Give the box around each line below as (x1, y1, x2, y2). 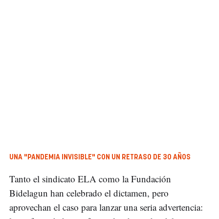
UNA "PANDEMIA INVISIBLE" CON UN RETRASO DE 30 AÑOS (9, 154, 191, 161)
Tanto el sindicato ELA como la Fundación (9, 173, 171, 185)
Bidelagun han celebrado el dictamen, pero (9, 187, 169, 199)
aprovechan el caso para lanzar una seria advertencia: (9, 201, 203, 214)
